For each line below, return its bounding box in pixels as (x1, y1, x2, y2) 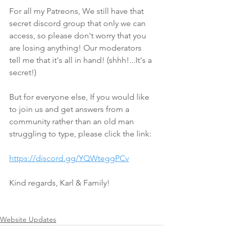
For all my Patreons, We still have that (9, 6, 146, 16)
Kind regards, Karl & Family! (9, 178, 110, 188)
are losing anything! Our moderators (9, 43, 144, 53)
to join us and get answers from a (9, 104, 131, 114)
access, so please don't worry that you (9, 31, 148, 40)
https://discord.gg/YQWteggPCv (9, 153, 129, 163)
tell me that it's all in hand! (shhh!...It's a (9, 55, 154, 65)
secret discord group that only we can (9, 18, 148, 28)
